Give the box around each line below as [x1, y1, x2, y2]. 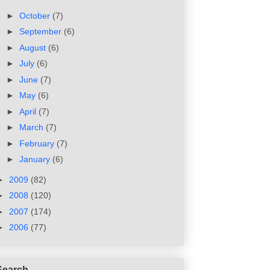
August [19, 42, 48, 52]
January [19, 154, 52, 165]
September [19, 27, 64, 37]
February [19, 138, 57, 148]
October [19, 10, 52, 20]
